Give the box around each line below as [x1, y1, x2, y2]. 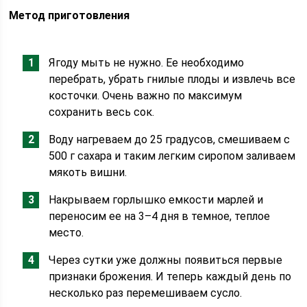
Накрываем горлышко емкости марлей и [49, 193, 264, 206]
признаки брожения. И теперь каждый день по [49, 270, 292, 283]
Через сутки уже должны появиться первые [49, 254, 283, 267]
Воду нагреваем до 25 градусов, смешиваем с [49, 133, 291, 146]
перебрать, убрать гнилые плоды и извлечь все [49, 73, 296, 86]
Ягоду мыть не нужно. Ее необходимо [49, 56, 245, 69]
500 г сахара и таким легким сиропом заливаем [49, 149, 296, 162]
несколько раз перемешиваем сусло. [49, 286, 243, 299]
